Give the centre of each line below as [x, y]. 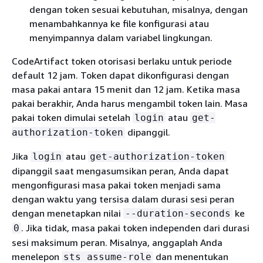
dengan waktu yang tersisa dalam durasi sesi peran [123, 199]
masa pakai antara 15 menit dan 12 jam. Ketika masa [126, 89]
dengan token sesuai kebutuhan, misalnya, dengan [139, 9]
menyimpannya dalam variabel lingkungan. [121, 38]
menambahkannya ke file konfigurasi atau [119, 23]
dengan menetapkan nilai [68, 213]
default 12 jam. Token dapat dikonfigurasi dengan [120, 75]
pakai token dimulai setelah [72, 117]
